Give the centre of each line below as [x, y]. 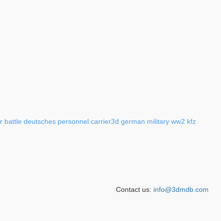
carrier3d [105, 121]
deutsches [40, 121]
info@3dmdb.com [181, 189]
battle [13, 121]
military [158, 121]
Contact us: [135, 189]
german [133, 121]
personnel [73, 121]
